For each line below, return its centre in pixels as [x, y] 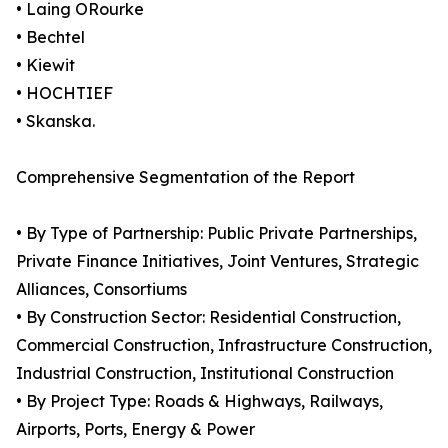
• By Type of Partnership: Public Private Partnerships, [216, 233]
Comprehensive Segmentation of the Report [185, 177]
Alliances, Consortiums [101, 289]
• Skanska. [55, 121]
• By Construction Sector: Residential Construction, [208, 317]
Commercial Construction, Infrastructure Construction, [224, 345]
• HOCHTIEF [64, 93]
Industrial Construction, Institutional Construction [205, 373]
